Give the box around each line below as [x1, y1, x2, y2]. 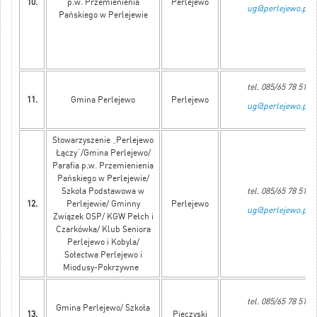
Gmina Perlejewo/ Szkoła [56, 303, 150, 313]
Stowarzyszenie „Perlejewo [52, 135, 154, 146]
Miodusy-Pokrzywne [63, 263, 143, 273]
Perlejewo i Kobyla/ [67, 237, 139, 248]
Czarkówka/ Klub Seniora [55, 224, 151, 235]
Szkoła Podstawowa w [62, 186, 144, 197]
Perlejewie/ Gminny [66, 199, 140, 209]
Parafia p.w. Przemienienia [52, 161, 154, 171]
